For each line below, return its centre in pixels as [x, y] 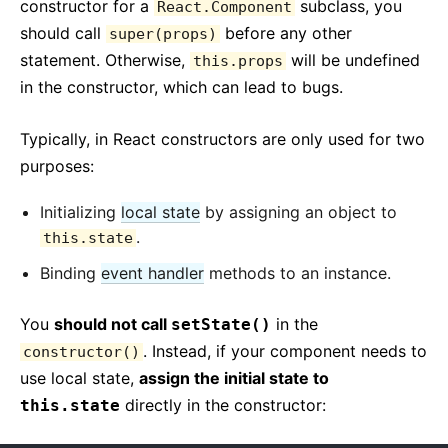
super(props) [163, 34]
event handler [152, 273]
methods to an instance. [297, 273]
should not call [112, 324]
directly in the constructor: [223, 405]
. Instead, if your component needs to [285, 351]
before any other [286, 33]
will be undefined [353, 60]
